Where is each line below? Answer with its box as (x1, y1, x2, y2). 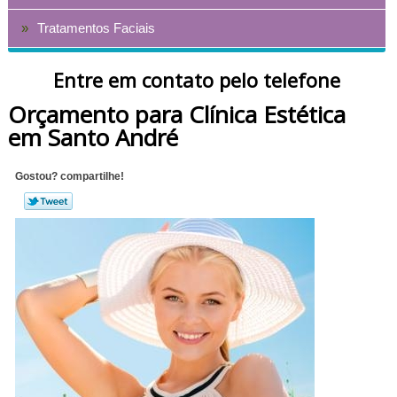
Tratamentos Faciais (36, 19, 155, 35)
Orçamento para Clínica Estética (7, 97, 346, 130)
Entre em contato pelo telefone (52, 66, 340, 93)
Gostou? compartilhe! (15, 170, 125, 183)
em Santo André (7, 121, 178, 153)
